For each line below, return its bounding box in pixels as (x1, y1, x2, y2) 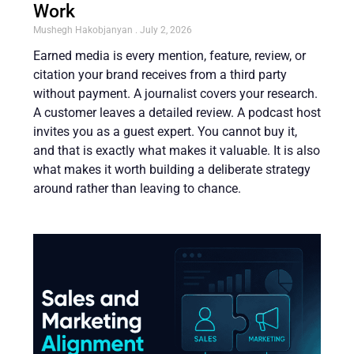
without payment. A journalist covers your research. (33, 85, 318, 101)
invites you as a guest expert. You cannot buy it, (33, 123, 297, 139)
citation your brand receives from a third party (33, 66, 287, 82)
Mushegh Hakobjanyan (33, 24, 135, 36)
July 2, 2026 (137, 24, 192, 36)
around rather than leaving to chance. (33, 180, 241, 196)
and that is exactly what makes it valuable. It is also (33, 142, 320, 158)
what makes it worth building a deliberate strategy (33, 161, 311, 177)
